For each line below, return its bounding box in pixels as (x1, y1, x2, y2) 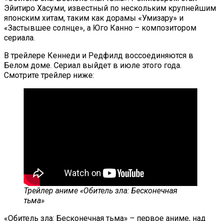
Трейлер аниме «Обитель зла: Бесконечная (24, 185, 178, 195)
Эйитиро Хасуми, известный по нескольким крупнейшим (4, 3, 216, 13)
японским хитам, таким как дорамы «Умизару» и (4, 13, 184, 23)
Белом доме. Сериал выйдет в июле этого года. (4, 60, 182, 70)
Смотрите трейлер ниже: (4, 70, 94, 80)
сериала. (4, 33, 35, 42)
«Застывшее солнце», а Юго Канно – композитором (4, 23, 196, 33)
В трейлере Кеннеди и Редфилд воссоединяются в (4, 50, 193, 60)
